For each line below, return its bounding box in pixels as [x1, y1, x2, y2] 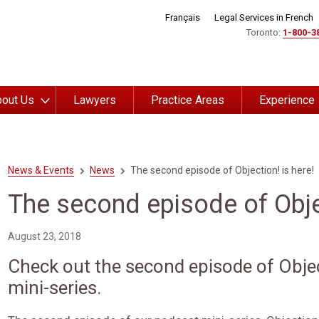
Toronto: [246, 27, 283, 38]
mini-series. [7, 277, 101, 299]
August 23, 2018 [7, 231, 81, 243]
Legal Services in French [214, 12, 313, 23]
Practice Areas [151, 93, 224, 107]
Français [165, 12, 200, 23]
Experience [259, 93, 315, 107]
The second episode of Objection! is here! [127, 164, 314, 177]
